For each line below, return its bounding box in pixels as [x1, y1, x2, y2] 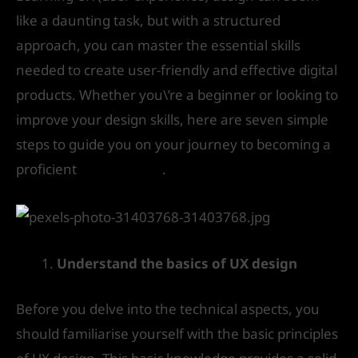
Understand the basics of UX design [57, 254, 297, 273]
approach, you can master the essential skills [16, 36, 300, 54]
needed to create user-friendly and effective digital [16, 61, 337, 79]
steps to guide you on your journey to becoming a [16, 135, 331, 153]
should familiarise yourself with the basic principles [16, 324, 338, 343]
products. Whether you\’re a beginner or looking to [16, 86, 338, 104]
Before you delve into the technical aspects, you [16, 299, 320, 318]
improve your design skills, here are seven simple [16, 110, 328, 129]
